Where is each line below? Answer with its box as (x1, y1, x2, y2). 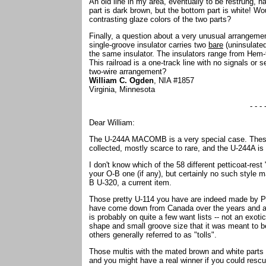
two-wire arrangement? (89, 67, 169, 76)
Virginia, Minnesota (89, 85, 157, 94)
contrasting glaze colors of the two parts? (89, 15, 233, 24)
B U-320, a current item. (89, 178, 174, 187)
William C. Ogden (89, 76, 154, 85)
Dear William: (89, 118, 135, 127)
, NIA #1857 (154, 76, 197, 85)
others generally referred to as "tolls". (89, 230, 217, 239)
